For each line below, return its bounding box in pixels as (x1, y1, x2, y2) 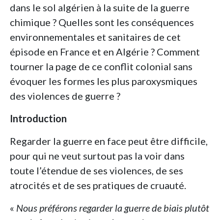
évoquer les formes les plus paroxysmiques (10, 75, 197, 87)
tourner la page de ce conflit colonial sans (10, 60, 192, 73)
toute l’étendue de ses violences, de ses (10, 165, 183, 177)
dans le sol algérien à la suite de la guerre (10, 1, 190, 14)
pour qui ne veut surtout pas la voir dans (10, 150, 185, 162)
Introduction (10, 112, 67, 125)
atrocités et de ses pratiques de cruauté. (10, 179, 186, 192)
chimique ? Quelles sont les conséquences (10, 16, 194, 28)
